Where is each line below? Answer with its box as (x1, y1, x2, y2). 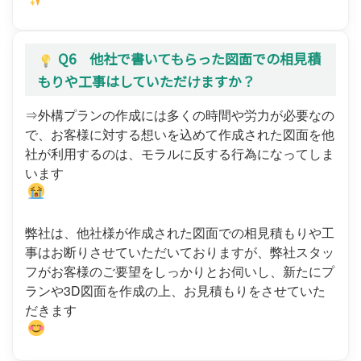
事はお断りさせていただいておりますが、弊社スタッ (25, 242, 334, 261)
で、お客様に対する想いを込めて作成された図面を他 (25, 124, 334, 143)
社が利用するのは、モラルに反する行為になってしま (25, 143, 334, 163)
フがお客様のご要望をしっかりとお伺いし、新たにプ (25, 261, 334, 280)
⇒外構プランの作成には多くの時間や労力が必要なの (25, 105, 334, 124)
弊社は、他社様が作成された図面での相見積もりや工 (25, 222, 334, 242)
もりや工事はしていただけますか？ (37, 70, 255, 91)
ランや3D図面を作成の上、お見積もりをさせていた (25, 280, 326, 300)
